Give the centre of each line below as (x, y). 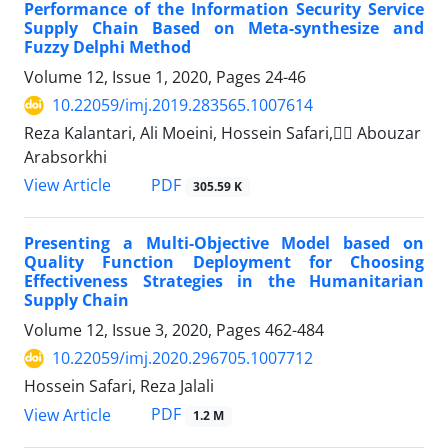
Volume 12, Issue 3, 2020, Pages (144, 330)
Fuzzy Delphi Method (107, 47)
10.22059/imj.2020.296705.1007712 (182, 358)
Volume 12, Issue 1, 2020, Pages (144, 77)
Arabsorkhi (65, 157)
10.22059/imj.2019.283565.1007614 (182, 105)
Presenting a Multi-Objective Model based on (224, 243)
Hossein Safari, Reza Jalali (119, 386)
